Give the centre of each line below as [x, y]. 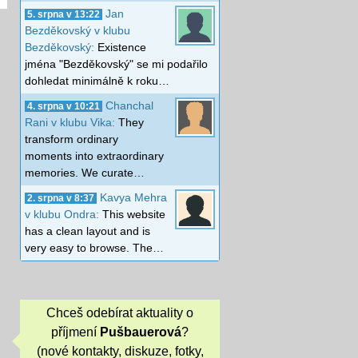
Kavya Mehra [133, 197]
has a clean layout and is [88, 231]
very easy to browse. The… [94, 247]
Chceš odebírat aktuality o [120, 313]
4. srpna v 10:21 [64, 106]
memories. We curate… [85, 172]
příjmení [76, 332]
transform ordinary [72, 139]
